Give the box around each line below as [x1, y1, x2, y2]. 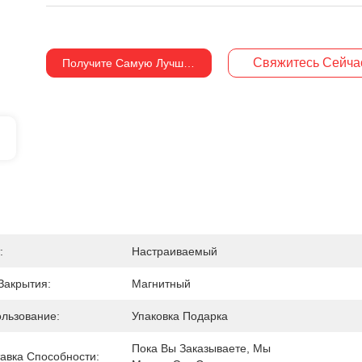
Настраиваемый [132, 245, 217, 258]
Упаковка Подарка [132, 309, 228, 322]
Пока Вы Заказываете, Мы [132, 342, 271, 355]
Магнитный [132, 277, 191, 290]
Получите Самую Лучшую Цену [62, 57, 229, 69]
